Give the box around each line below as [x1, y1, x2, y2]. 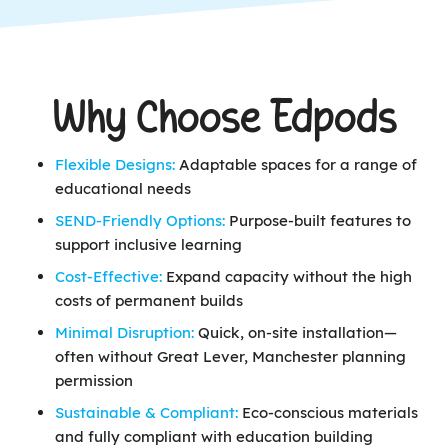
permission [55, 371, 133, 391]
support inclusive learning [55, 235, 242, 255]
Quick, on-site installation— [194, 323, 397, 343]
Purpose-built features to [229, 211, 411, 231]
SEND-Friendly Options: [55, 211, 229, 231]
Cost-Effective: [55, 267, 166, 287]
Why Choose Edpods [51, 96, 397, 143]
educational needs [55, 179, 191, 199]
